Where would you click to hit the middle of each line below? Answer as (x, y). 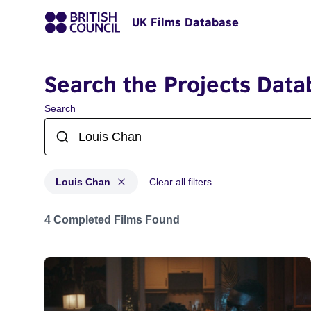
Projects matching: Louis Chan (119, 213)
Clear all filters (180, 182)
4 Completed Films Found (112, 220)
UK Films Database (185, 22)
